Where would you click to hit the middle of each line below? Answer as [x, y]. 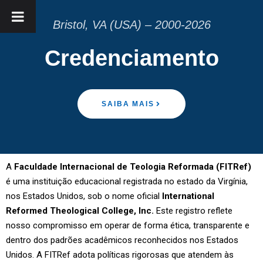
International [188, 196]
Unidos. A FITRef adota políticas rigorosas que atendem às [120, 255]
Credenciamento [131, 58]
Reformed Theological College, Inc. [80, 211]
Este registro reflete [193, 211]
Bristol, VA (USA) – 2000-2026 [131, 25]
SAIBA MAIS [128, 104]
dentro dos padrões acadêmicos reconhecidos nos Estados [122, 240]
